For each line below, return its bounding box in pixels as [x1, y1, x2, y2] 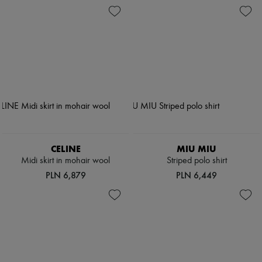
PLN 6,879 [45, 170, 86, 181]
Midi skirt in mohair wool [21, 156, 110, 166]
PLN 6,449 [176, 170, 217, 181]
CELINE [50, 143, 81, 155]
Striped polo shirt [166, 156, 227, 166]
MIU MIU [177, 143, 216, 155]
